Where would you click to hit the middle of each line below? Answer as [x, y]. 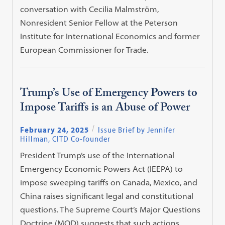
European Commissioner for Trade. [84, 50]
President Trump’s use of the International [97, 155]
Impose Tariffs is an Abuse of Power [105, 109]
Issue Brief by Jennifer [137, 129]
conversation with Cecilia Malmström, [90, 9]
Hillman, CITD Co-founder [66, 138]
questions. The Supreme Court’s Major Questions [110, 209]
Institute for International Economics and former [110, 36]
